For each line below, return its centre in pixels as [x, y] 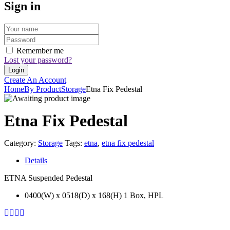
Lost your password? [38, 60]
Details [36, 160]
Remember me [40, 50]
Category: [21, 143]
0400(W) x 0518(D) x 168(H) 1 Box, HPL [94, 195]
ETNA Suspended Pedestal [48, 178]
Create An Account [35, 80]
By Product [43, 89]
